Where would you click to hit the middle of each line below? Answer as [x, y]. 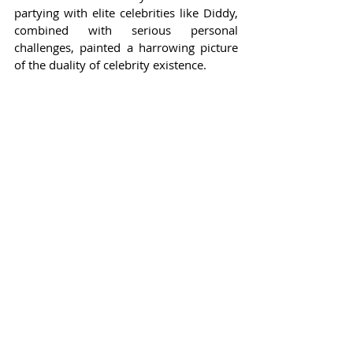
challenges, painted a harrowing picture [126, 47]
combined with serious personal [126, 30]
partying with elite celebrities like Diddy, [126, 12]
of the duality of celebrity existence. [110, 64]
